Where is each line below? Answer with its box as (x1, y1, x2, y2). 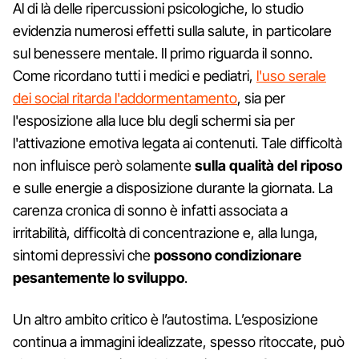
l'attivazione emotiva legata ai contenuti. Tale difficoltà (13, 134, 342, 151)
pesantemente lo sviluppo (13, 268, 184, 286)
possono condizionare (154, 246, 301, 264)
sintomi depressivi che (13, 246, 154, 264)
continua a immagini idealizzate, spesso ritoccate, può (13, 333, 345, 350)
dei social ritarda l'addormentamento (13, 89, 237, 107)
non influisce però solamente (13, 156, 195, 174)
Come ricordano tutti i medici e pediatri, (13, 67, 256, 84)
